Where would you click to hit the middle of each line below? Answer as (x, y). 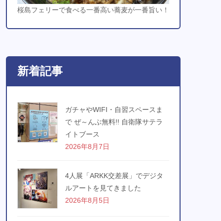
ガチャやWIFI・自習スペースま (114, 109)
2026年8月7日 (87, 146)
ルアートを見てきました (103, 188)
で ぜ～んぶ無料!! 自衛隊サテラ (114, 122)
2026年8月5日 (87, 200)
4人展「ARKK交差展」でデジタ (114, 175)
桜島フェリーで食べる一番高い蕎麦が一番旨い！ (93, 10)
